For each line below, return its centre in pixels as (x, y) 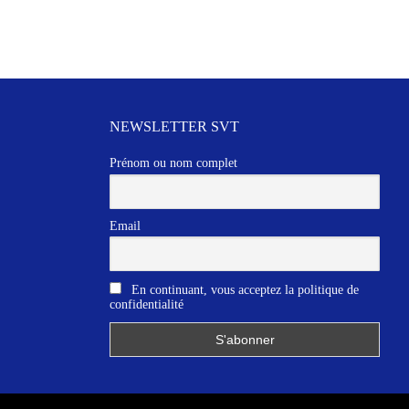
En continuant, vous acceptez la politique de (243, 289)
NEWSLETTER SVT (174, 127)
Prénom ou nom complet (173, 163)
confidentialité (147, 304)
